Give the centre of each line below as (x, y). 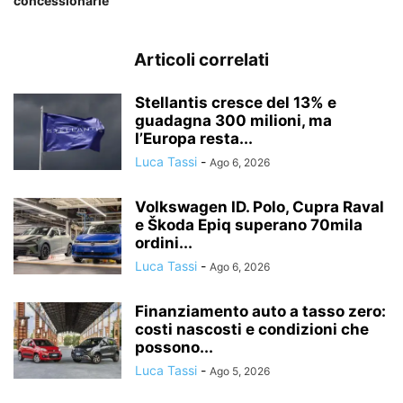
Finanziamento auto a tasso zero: (260, 312)
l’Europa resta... (194, 139)
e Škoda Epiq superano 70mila (249, 225)
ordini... (164, 243)
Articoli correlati (201, 60)
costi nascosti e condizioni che (252, 330)
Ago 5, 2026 (240, 372)
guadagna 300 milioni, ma (233, 121)
